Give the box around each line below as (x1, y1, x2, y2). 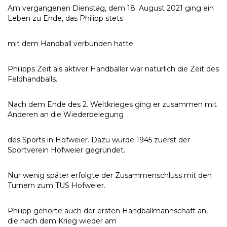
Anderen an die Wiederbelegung (8, 110, 124, 119)
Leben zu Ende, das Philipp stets (8, 14, 123, 23)
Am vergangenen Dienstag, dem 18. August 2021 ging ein (8, 4, 214, 13)
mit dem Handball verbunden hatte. (8, 39, 135, 48)
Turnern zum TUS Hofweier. (8, 181, 105, 190)
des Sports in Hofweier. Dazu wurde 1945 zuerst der (8, 135, 190, 144)
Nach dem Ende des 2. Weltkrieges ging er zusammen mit (8, 100, 217, 109)
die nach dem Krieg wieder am (8, 216, 117, 225)
